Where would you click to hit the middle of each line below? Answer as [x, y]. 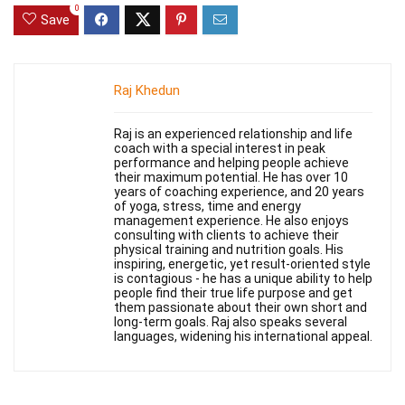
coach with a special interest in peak [220, 149]
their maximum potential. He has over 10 [231, 178]
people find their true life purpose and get [233, 293]
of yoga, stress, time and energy [207, 207]
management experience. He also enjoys [231, 221]
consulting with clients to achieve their [226, 235]
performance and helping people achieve [231, 163]
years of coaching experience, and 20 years [239, 192]
